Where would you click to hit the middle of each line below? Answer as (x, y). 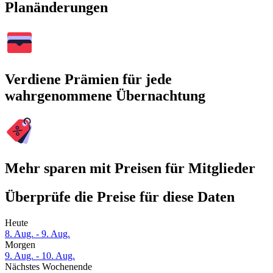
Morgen (20, 245)
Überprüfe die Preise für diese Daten (120, 197)
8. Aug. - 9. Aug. (37, 234)
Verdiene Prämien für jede (88, 80)
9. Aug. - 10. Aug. (40, 256)
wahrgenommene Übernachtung (105, 96)
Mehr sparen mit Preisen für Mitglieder (130, 168)
